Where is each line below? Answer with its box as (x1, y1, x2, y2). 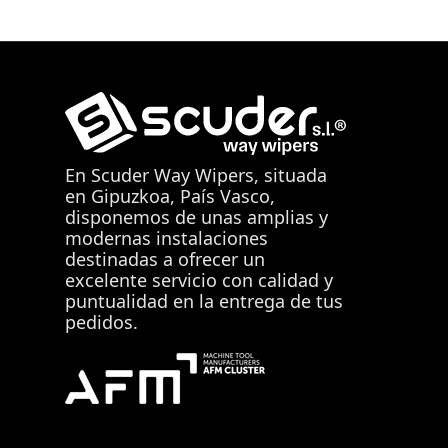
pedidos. (65, 309, 138, 334)
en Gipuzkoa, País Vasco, (65, 183, 275, 208)
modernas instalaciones (65, 225, 268, 250)
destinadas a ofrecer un (65, 246, 265, 271)
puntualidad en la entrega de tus (65, 288, 343, 313)
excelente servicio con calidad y (65, 267, 333, 292)
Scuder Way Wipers (91, 162, 254, 187)
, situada (254, 162, 327, 187)
